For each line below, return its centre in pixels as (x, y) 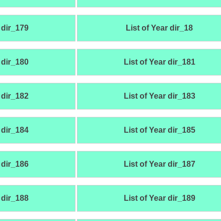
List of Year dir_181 (159, 62)
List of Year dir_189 (159, 198)
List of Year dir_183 (159, 96)
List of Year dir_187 (159, 164)
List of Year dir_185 (159, 130)
